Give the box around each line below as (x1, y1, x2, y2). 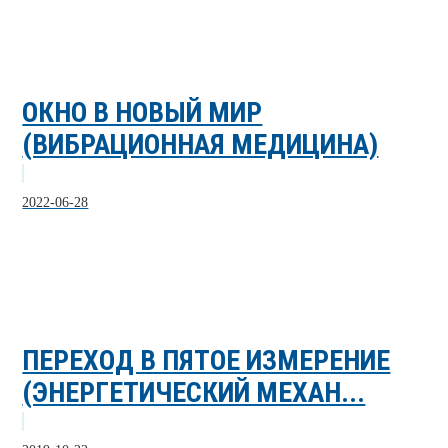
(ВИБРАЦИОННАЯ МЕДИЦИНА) (22, 127, 379, 161)
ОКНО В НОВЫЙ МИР (22, 95, 263, 129)
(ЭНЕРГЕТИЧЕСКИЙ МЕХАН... (22, 375, 366, 409)
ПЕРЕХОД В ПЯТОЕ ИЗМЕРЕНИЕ (22, 343, 391, 377)
